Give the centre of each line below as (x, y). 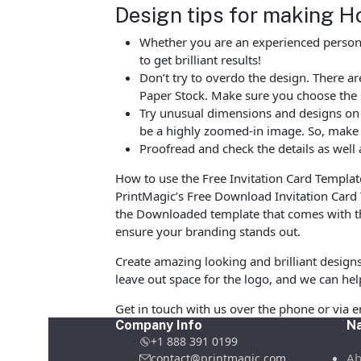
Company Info (159, 326)
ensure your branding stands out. (208, 232)
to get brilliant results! (201, 60)
